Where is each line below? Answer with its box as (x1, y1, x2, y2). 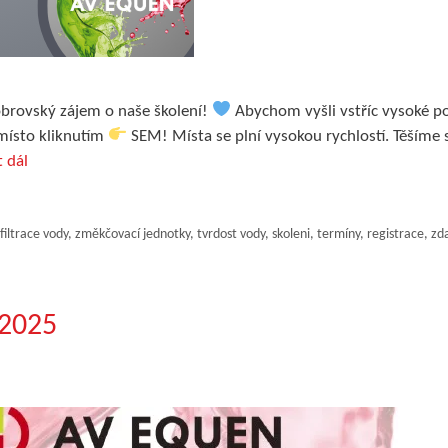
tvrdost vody (196, 226, 265, 242)
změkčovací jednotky (74, 226, 190, 242)
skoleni (271, 226, 310, 242)
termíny (316, 226, 360, 242)
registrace (366, 226, 424, 242)
